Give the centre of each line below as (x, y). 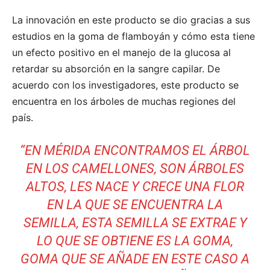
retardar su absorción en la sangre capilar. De (116, 68)
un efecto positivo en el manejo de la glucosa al (121, 52)
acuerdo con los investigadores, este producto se (125, 85)
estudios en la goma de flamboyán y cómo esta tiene (133, 36)
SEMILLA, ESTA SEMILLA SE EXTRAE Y (135, 222)
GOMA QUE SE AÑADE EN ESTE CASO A (135, 259)
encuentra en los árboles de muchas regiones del (124, 101)
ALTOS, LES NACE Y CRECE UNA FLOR (135, 186)
